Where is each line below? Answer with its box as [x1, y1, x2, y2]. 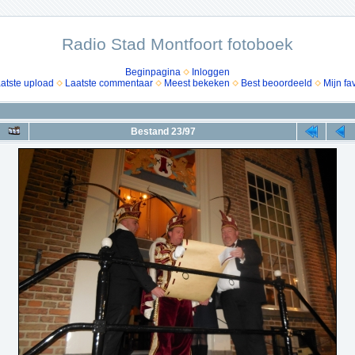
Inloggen [192, 67, 230, 78]
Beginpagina [125, 67, 181, 78]
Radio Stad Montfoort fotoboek [62, 35, 293, 53]
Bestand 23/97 [130, 126, 196, 137]
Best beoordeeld [240, 78, 312, 89]
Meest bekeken [163, 78, 230, 89]
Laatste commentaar [64, 78, 153, 89]
